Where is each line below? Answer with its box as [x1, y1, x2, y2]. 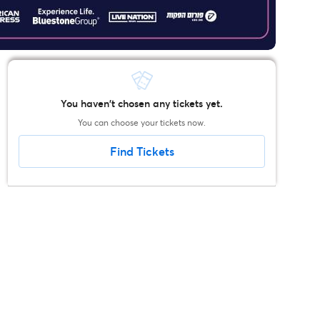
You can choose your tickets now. [78, 117, 206, 129]
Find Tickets [109, 144, 174, 159]
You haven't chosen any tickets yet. [61, 96, 224, 111]
